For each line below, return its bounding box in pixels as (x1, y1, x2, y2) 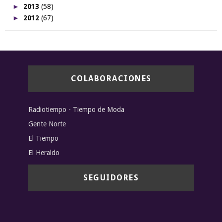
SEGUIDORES (83, 173, 139, 183)
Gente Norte (28, 119, 66, 128)
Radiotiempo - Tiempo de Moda (28, 105, 124, 113)
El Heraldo (28, 148, 59, 157)
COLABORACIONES (70, 74, 152, 84)
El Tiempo (28, 134, 58, 142)
